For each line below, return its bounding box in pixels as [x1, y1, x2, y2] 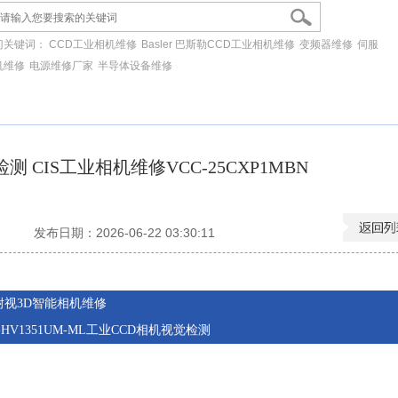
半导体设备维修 [98, 59, 173, 72]
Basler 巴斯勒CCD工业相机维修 [141, 37, 296, 51]
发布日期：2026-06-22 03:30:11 [34, 226, 215, 241]
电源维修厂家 [29, 59, 94, 72]
